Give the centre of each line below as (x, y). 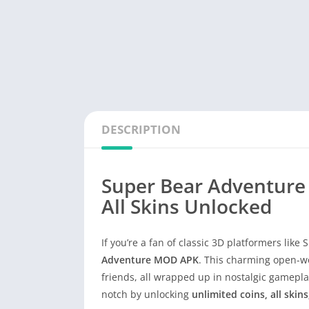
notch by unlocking (147, 295)
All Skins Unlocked (187, 207)
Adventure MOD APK (150, 260)
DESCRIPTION (141, 130)
